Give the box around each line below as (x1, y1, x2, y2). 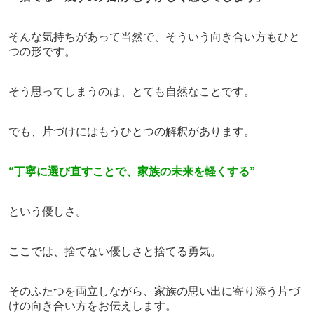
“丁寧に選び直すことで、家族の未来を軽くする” (8, 165, 255, 177)
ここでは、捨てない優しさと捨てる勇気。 (8, 245, 221, 257)
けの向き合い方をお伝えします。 (8, 299, 177, 312)
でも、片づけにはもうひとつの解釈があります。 (8, 125, 255, 137)
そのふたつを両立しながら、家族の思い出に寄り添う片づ (8, 285, 300, 297)
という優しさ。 (8, 205, 87, 217)
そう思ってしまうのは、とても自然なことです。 (8, 85, 255, 97)
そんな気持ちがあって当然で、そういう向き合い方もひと (8, 30, 300, 43)
